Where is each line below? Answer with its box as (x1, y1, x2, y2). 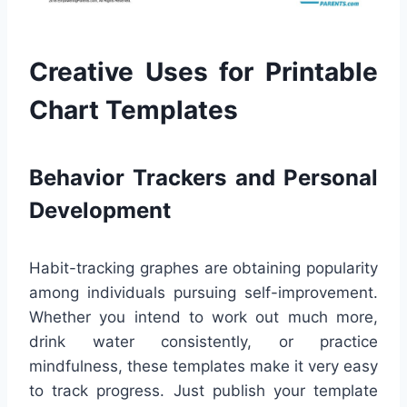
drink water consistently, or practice (29, 332, 378, 351)
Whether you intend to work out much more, (29, 307, 378, 326)
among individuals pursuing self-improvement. (29, 283, 378, 302)
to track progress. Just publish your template (29, 381, 378, 400)
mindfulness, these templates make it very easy (29, 356, 378, 375)
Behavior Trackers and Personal (29, 164, 378, 191)
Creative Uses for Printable (29, 55, 378, 87)
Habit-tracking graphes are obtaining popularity (29, 258, 378, 277)
